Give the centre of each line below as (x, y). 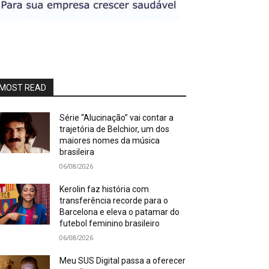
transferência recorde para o (114, 201)
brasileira (77, 152)
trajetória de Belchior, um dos (115, 129)
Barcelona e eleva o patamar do (120, 212)
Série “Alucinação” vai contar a (117, 118)
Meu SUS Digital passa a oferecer (123, 261)
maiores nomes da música (110, 141)
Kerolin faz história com (104, 189)
